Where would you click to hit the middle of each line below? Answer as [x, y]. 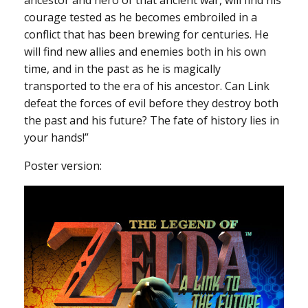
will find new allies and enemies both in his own [145, 51]
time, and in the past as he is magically [122, 68]
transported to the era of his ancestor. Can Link [147, 86]
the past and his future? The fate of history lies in [152, 120]
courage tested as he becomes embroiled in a [141, 17]
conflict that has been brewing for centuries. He [146, 34]
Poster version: [63, 165]
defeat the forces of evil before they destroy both [151, 103]
